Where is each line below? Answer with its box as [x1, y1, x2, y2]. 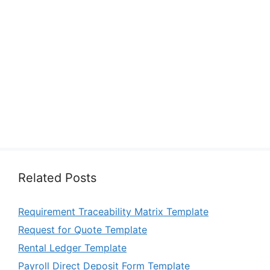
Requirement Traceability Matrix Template [18, 206, 209, 218]
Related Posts [18, 171, 96, 186]
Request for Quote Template [18, 224, 147, 236]
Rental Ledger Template [18, 242, 127, 254]
